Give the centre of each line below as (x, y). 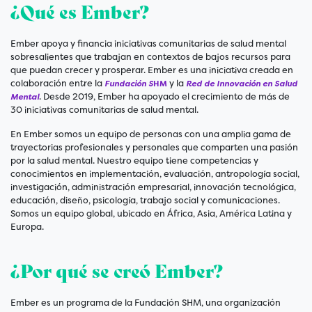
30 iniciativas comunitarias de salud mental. (104, 110)
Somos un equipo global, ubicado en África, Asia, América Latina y (151, 214)
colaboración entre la (57, 84)
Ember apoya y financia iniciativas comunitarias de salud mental (148, 44)
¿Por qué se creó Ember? (117, 272)
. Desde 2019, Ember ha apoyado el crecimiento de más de (164, 97)
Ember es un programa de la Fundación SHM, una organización (146, 303)
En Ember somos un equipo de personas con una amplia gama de (151, 134)
